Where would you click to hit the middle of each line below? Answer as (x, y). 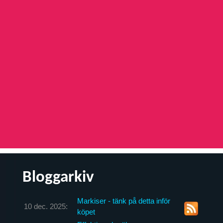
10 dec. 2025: (46, 206)
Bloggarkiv (58, 177)
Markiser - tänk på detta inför (123, 201)
